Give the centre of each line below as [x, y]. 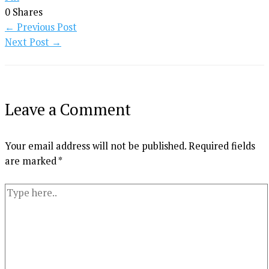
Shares [28, 12]
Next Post [28, 42]
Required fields [222, 146]
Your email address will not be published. [95, 146]
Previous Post [46, 27]
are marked [32, 161]
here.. [17, 205]
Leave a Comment [68, 110]
